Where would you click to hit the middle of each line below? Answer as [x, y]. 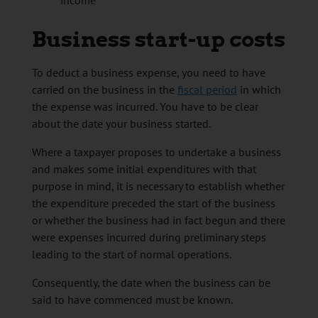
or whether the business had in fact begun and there [158, 220]
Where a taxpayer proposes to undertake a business [156, 152]
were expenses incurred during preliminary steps [149, 237]
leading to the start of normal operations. [131, 254]
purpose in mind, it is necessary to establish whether [158, 186]
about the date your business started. [121, 124]
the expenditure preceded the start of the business [153, 203]
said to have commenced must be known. [132, 300]
